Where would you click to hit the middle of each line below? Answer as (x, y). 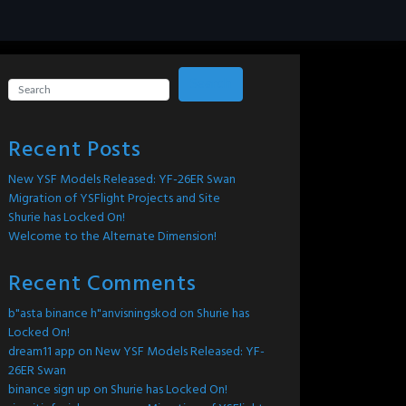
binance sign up (49, 390)
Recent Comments (102, 285)
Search (211, 84)
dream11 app (42, 352)
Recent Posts (75, 150)
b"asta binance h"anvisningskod (92, 314)
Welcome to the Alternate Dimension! (112, 237)
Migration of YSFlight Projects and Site (114, 199)
